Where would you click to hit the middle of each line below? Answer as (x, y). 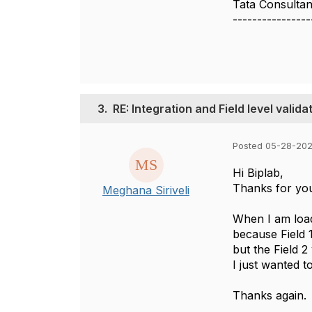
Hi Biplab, (260, 173)
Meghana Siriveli (146, 190)
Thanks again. (270, 295)
